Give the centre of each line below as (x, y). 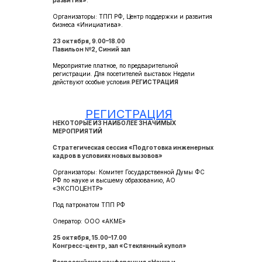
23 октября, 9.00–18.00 (89, 41)
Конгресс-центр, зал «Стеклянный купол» (120, 246)
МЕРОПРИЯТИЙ (77, 131)
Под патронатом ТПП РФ (89, 205)
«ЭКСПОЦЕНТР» (78, 188)
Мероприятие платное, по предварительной (116, 65)
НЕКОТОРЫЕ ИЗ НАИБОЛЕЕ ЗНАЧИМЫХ (114, 123)
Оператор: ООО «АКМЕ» (89, 221)
